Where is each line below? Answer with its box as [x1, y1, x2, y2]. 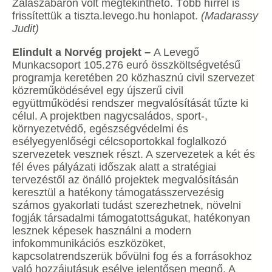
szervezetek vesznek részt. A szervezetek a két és [12, 148, 255, 160]
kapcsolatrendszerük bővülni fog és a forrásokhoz [12, 250, 252, 262]
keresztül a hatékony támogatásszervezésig [12, 186, 224, 199]
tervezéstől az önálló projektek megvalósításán [12, 174, 239, 186]
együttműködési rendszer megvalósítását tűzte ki [12, 97, 248, 109]
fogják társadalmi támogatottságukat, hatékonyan [12, 212, 250, 224]
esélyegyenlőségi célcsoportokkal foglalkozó [12, 135, 226, 148]
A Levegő [154, 46, 199, 58]
